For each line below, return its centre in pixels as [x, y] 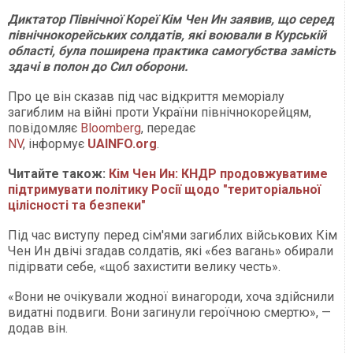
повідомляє [44, 128]
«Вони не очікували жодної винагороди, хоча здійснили [171, 296]
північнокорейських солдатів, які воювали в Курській [167, 35]
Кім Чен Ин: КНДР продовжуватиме [218, 173]
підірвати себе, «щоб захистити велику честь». [144, 266]
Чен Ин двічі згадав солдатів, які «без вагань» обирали [171, 251]
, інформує [55, 143]
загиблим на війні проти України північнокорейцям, [160, 112]
